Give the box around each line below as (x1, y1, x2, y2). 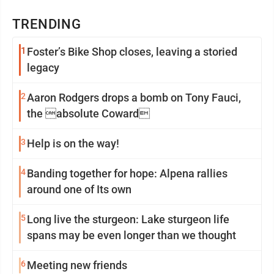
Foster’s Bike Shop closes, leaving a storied (27, 45, 237, 58)
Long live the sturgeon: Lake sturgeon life (27, 213, 229, 226)
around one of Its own (27, 183, 131, 196)
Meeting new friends (27, 259, 127, 272)
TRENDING (12, 17, 82, 32)
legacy (27, 61, 59, 74)
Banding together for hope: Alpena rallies (27, 167, 228, 180)
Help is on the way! (27, 137, 119, 150)
